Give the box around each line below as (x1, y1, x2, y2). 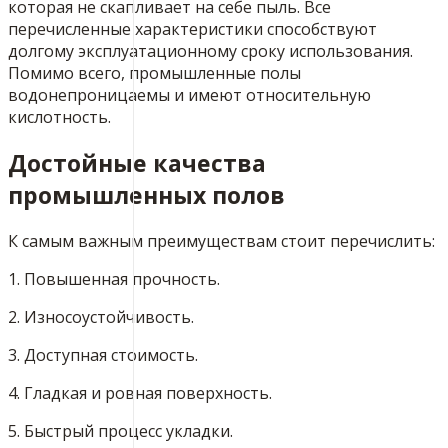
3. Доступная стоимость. (8, 344, 198, 367)
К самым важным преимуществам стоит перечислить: (8, 230, 435, 253)
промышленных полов (8, 179, 285, 211)
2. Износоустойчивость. (8, 306, 194, 329)
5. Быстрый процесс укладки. (8, 420, 233, 443)
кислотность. (8, 105, 111, 128)
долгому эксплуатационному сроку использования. (8, 39, 413, 62)
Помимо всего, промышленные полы (8, 61, 301, 84)
